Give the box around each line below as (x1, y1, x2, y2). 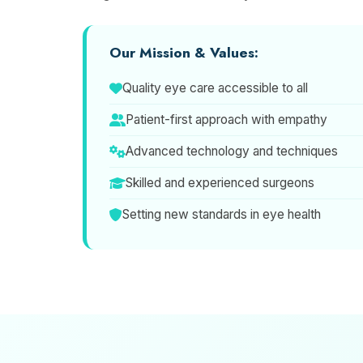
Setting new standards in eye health (122, 207, 321, 222)
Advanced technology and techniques (126, 143, 338, 159)
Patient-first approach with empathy (126, 112, 327, 127)
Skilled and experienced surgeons (126, 175, 314, 190)
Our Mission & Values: (109, 42, 258, 63)
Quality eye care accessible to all (122, 80, 308, 96)
